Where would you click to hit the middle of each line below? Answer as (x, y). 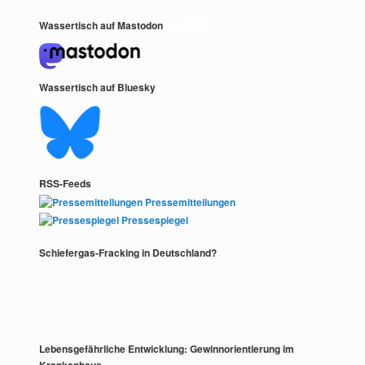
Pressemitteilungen (189, 202)
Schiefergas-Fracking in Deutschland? (128, 252)
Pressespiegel (154, 220)
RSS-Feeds (66, 184)
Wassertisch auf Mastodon (101, 26)
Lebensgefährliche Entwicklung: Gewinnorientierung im (167, 349)
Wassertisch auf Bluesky (98, 87)
